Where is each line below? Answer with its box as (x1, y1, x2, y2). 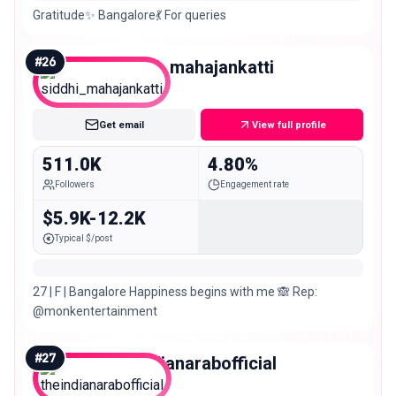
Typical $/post (55, 232, 112, 243)
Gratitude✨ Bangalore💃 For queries (33, 8, 226, 23)
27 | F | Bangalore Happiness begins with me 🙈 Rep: (33, 284, 317, 299)
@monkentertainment (33, 303, 157, 318)
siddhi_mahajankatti (110, 57, 274, 79)
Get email (98, 118, 144, 131)
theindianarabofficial (110, 352, 277, 374)
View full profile (252, 118, 326, 131)
